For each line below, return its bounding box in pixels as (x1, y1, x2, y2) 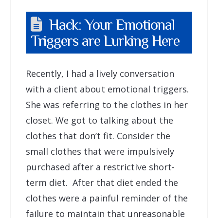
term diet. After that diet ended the (25, 176, 178, 188)
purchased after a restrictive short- (25, 161, 175, 173)
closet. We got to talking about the (25, 114, 173, 126)
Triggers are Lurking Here (30, 32, 180, 49)
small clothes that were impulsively (25, 145, 174, 157)
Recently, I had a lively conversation (25, 67, 174, 79)
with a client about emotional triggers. (25, 83, 189, 95)
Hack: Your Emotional (49, 16, 175, 33)
